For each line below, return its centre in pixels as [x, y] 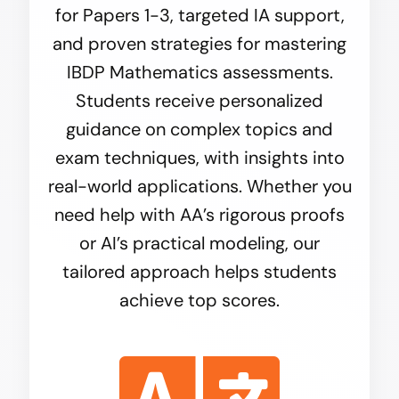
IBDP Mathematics [142, 73]
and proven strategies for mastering [199, 44]
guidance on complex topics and [199, 130]
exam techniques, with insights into [199, 158]
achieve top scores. [199, 301]
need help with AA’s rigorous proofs [199, 215]
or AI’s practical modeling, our [199, 244]
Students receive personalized [199, 101]
